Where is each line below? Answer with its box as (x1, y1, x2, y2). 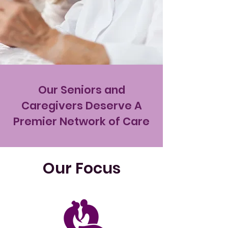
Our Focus (42, 158, 121, 179)
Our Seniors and (38, 82, 125, 97)
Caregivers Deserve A (21, 98, 142, 113)
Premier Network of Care (13, 114, 150, 129)
